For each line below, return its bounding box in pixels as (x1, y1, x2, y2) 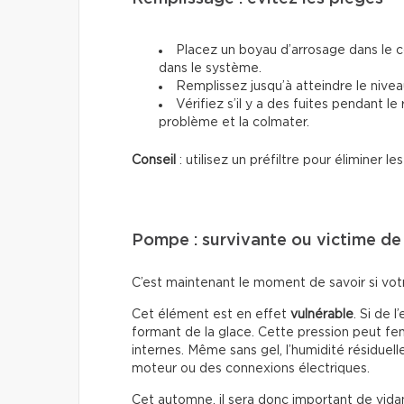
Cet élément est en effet (132, 308, 290, 322)
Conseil (132, 154, 176, 168)
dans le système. (159, 62, 262, 76)
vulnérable (290, 308, 353, 322)
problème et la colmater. (159, 116, 309, 130)
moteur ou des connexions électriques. (132, 363, 370, 376)
